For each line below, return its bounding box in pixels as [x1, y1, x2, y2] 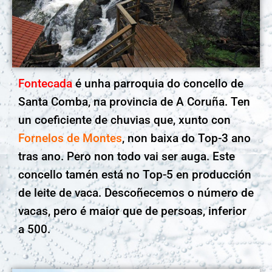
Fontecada [18, 76, 72, 90]
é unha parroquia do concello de [72, 76, 243, 90]
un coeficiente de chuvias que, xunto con [18, 112, 231, 127]
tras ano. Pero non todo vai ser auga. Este [18, 149, 235, 163]
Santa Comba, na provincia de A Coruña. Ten [18, 94, 250, 109]
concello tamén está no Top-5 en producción [18, 167, 251, 182]
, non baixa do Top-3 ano [122, 131, 251, 145]
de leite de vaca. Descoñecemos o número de [18, 185, 254, 200]
